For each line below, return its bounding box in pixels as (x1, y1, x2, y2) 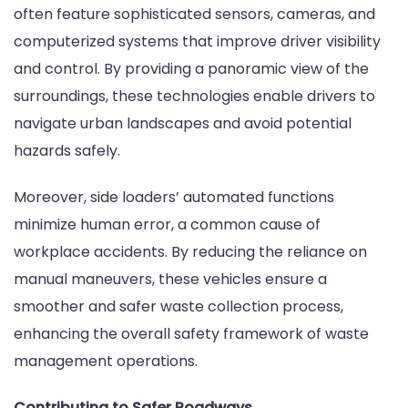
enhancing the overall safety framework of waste (14, 323, 369, 345)
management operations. (14, 351, 198, 372)
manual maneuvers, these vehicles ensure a (14, 269, 327, 291)
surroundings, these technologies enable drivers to (14, 85, 375, 107)
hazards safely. (14, 139, 120, 161)
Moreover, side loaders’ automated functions (14, 187, 334, 209)
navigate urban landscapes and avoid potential (14, 112, 352, 134)
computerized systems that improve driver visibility (14, 30, 381, 52)
